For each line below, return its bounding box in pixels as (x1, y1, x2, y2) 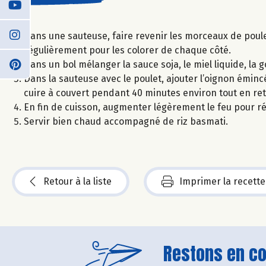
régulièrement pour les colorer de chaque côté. (24, 44, 231, 56)
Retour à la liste (43, 175, 112, 187)
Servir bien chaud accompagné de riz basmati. (24, 115, 228, 127)
